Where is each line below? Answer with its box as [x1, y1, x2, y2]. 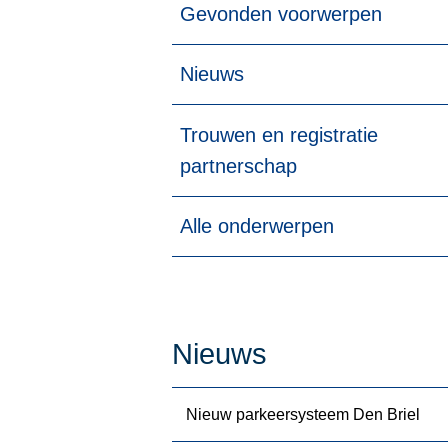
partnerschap [180, 154, 297, 177]
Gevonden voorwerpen [180, 3, 382, 26]
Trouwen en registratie [180, 123, 378, 146]
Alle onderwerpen [180, 214, 334, 237]
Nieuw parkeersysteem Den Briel [186, 405, 421, 423]
